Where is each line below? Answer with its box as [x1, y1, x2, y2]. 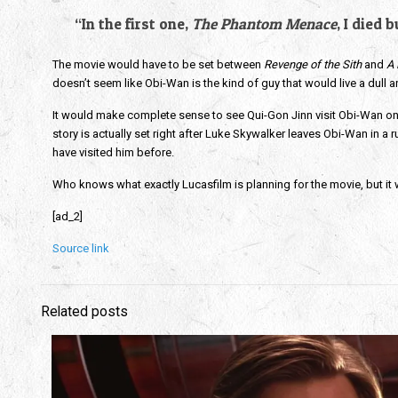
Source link [52, 242, 109, 255]
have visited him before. [52, 146, 177, 159]
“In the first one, [74, 14, 192, 33]
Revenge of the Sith [263, 58, 362, 71]
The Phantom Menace [191, 14, 337, 33]
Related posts [41, 304, 128, 320]
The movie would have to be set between [52, 58, 264, 71]
